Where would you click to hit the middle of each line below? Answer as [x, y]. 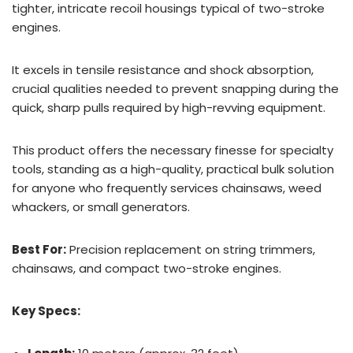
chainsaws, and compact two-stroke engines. [147, 268]
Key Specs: [46, 310]
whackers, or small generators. [101, 206]
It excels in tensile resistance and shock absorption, [163, 69]
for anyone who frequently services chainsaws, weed [167, 188]
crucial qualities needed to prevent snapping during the [175, 88]
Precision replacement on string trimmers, [191, 249]
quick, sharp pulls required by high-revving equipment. [169, 107]
